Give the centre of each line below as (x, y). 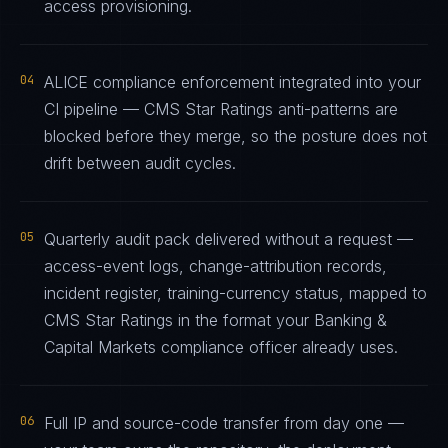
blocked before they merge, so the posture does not (235, 136)
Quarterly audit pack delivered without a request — (228, 239)
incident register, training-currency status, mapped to (235, 293)
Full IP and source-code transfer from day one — (224, 423)
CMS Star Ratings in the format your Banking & (215, 320)
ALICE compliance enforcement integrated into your (232, 82)
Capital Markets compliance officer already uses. (221, 347)
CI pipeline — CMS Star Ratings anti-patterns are (221, 109)
